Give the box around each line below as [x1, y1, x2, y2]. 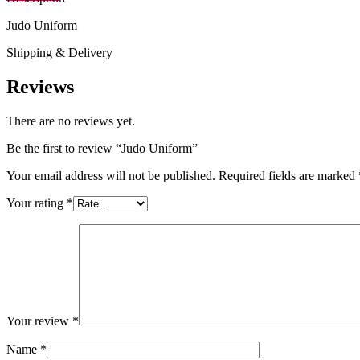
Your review [6, 313, 72, 328]
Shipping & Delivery [6, 45, 112, 59]
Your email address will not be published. [6, 168, 215, 182]
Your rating [6, 195, 67, 210]
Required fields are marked [219, 168, 358, 182]
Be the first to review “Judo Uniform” [6, 141, 198, 155]
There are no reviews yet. [6, 113, 135, 128]
